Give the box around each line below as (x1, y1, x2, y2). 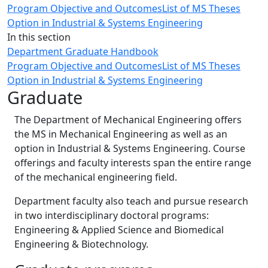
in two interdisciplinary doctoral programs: (14, 209, 209, 222)
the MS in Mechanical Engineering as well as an (14, 127, 227, 141)
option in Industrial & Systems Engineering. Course (14, 142, 245, 155)
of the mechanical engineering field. (14, 170, 177, 184)
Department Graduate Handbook (7, 45, 159, 58)
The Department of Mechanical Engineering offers (14, 113, 242, 126)
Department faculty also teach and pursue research (14, 194, 248, 208)
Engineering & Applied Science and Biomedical (14, 223, 224, 236)
